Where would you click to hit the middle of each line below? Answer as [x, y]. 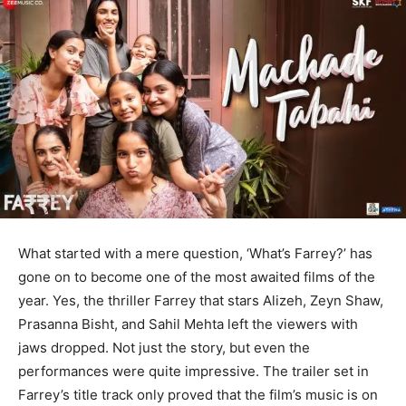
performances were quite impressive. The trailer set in [193, 372]
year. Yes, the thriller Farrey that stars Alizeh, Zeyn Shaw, [201, 301]
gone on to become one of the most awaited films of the [197, 277]
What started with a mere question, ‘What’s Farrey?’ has [195, 254]
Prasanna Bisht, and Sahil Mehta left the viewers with [188, 324]
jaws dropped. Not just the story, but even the [164, 348]
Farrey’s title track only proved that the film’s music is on [198, 395]
